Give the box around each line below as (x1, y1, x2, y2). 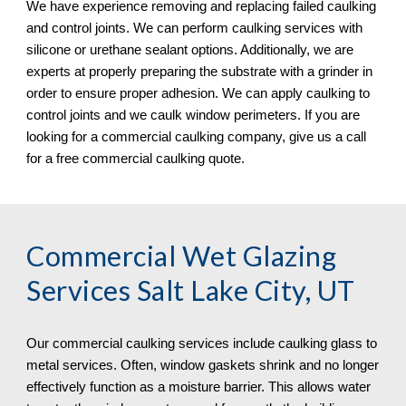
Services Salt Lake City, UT (26, 274, 355, 307)
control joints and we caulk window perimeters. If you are (26, 107, 361, 122)
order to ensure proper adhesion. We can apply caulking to (26, 85, 371, 101)
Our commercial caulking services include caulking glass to (26, 336, 378, 351)
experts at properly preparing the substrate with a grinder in (26, 63, 373, 79)
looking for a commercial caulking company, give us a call (26, 129, 367, 144)
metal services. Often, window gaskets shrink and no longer (26, 358, 380, 372)
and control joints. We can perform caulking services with (26, 20, 363, 35)
